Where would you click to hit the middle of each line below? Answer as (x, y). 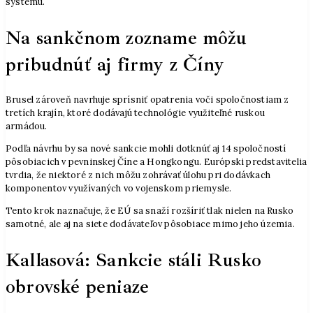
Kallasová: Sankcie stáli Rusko (134, 260)
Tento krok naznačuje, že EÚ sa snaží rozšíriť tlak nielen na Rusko (150, 211)
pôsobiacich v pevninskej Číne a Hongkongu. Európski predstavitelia (156, 162)
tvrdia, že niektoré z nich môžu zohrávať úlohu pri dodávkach (138, 175)
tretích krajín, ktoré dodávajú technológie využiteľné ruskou (135, 113)
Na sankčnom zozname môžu (126, 37)
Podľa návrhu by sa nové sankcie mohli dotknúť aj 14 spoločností (146, 149)
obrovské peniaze (78, 286)
